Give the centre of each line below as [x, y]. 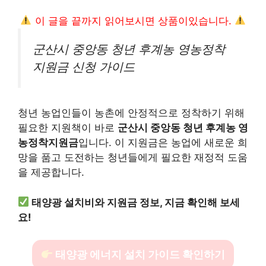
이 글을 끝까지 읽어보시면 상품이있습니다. [133, 20]
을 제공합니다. [51, 172]
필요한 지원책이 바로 [68, 128]
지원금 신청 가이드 [84, 66]
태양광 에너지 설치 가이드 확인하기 [139, 255]
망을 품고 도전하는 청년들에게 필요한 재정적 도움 [133, 158]
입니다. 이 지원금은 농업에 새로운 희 [163, 143]
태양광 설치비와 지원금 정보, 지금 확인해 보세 [136, 202]
